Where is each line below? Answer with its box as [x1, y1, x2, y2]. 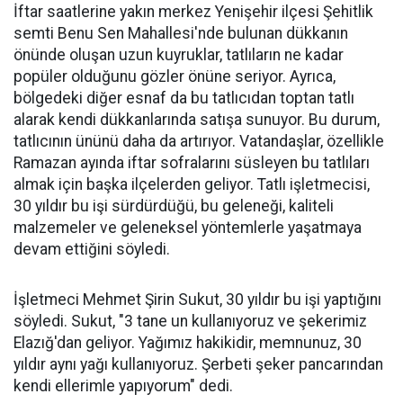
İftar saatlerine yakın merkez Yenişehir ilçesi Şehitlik [13, 3, 373, 21]
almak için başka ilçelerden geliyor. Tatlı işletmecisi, [13, 175, 370, 193]
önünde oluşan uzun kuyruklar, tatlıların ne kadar [13, 46, 344, 64]
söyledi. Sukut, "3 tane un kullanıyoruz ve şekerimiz [13, 312, 367, 330]
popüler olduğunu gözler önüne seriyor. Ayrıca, [13, 67, 336, 85]
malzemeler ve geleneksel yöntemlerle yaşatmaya [13, 219, 362, 237]
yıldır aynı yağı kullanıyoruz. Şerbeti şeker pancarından [13, 355, 383, 373]
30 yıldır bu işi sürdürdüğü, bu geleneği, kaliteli [13, 197, 334, 215]
